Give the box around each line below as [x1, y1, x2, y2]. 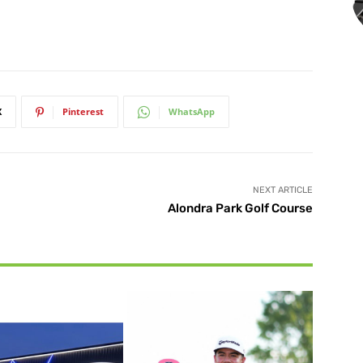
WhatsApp [169, 105, 215, 118]
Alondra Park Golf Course [167, 201, 313, 216]
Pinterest [62, 105, 104, 118]
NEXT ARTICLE [252, 185, 313, 196]
